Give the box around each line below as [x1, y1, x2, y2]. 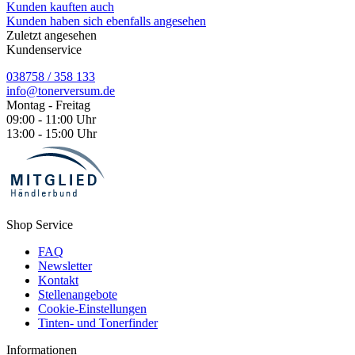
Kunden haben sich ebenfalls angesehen [6, 13, 206, 28]
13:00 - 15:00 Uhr [6, 126, 97, 140]
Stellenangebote [38, 287, 117, 301]
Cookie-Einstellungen [38, 301, 147, 315]
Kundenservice [6, 42, 82, 56]
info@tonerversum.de [6, 83, 115, 97]
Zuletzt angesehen [6, 28, 97, 42]
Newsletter [38, 258, 92, 273]
